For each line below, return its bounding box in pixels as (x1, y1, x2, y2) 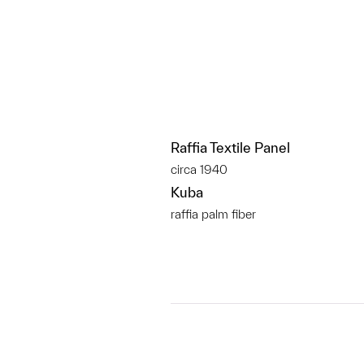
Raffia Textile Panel (171, 140, 290, 155)
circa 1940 (171, 162, 227, 176)
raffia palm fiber (171, 207, 256, 221)
